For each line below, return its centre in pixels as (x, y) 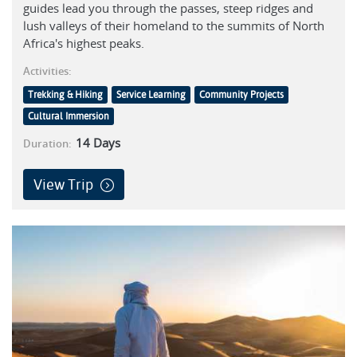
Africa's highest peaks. (84, 43)
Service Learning (151, 94)
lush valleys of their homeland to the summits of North (174, 25)
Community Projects (241, 94)
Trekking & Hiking (65, 94)
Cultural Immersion (69, 116)
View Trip (65, 184)
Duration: (47, 143)
